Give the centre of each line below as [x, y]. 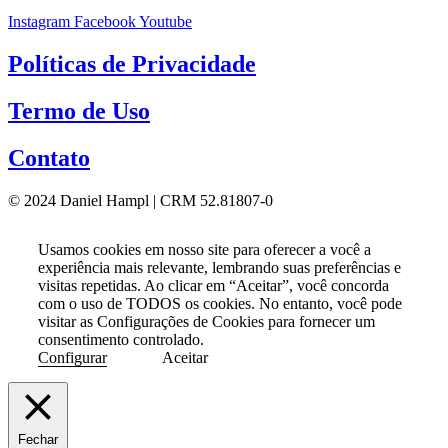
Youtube [165, 21]
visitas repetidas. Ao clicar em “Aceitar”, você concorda [213, 285]
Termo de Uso [79, 110]
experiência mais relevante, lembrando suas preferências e [219, 267]
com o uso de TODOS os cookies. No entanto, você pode [220, 303]
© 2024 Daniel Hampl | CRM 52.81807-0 [140, 200]
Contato [49, 157]
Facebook [105, 21]
